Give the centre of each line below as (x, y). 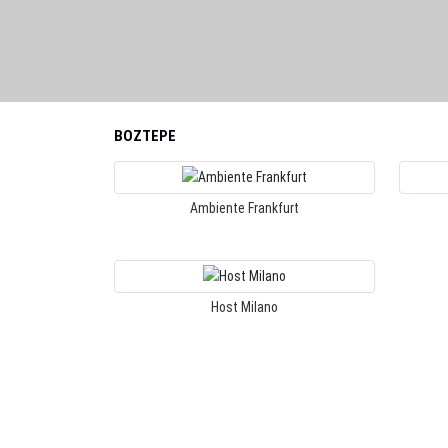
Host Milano (244, 307)
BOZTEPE (145, 136)
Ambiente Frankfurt (244, 208)
